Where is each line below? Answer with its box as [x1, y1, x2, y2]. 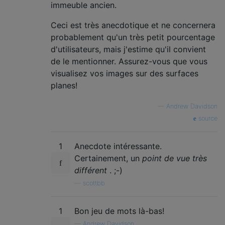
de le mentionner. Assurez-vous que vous [51, 56, 207, 66]
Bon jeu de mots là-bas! [74, 206, 164, 216]
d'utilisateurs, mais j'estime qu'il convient [51, 44, 206, 54]
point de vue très [142, 153, 207, 163]
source [196, 115, 217, 122]
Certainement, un [74, 153, 142, 163]
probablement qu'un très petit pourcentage [51, 32, 215, 42]
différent [74, 165, 107, 175]
